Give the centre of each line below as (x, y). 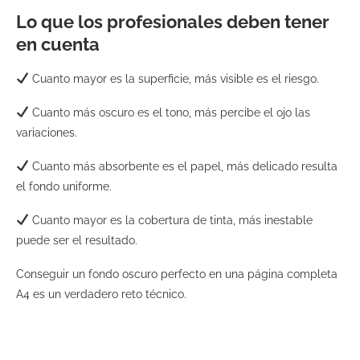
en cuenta (58, 44)
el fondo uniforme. (65, 186)
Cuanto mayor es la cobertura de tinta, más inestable (170, 220)
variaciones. (48, 132)
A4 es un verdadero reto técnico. (101, 294)
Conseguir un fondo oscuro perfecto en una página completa (177, 274)
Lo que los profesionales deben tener (173, 21)
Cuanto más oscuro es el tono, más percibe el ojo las (169, 112)
